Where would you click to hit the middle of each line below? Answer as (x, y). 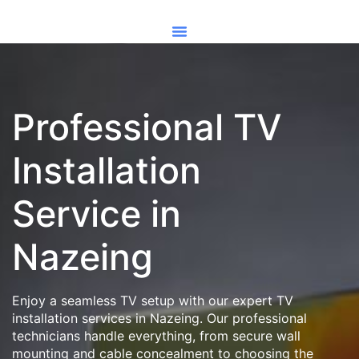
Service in (97, 214)
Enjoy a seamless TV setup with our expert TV (153, 301)
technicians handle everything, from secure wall (156, 336)
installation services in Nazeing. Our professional (159, 318)
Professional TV (147, 127)
